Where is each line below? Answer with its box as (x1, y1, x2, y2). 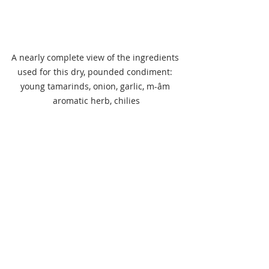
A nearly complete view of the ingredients (11, 52, 181, 64)
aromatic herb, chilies (52, 95, 140, 107)
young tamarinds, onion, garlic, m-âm (20, 80, 172, 92)
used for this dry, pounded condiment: (17, 66, 175, 78)
